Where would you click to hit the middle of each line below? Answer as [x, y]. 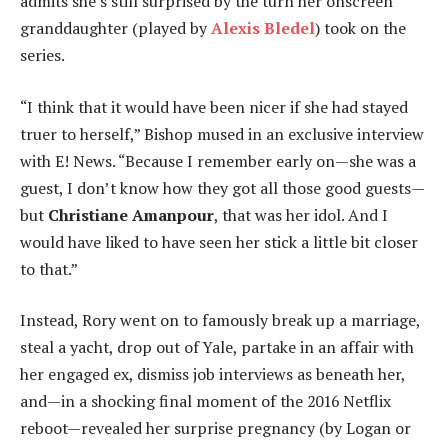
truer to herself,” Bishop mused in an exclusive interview [222, 133]
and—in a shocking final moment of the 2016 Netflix [205, 401]
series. [42, 55]
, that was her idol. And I [301, 214]
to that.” [49, 268]
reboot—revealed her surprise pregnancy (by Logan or [215, 428]
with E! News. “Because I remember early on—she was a [218, 160]
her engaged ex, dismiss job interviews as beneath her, [212, 374]
